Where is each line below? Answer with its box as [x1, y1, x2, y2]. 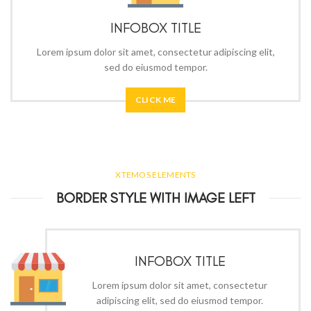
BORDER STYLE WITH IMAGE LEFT [56, 190, 255, 206]
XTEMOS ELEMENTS [115, 169, 196, 180]
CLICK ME [135, 94, 176, 105]
